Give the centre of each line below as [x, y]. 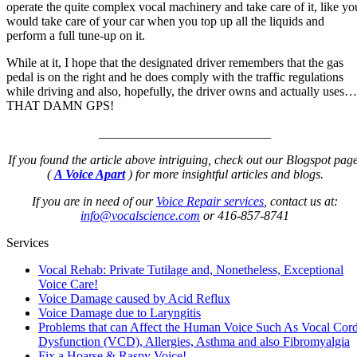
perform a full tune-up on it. [76, 36]
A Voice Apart [89, 175]
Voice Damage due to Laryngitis [120, 313]
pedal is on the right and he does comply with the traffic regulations [175, 77]
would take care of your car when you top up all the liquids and [165, 22]
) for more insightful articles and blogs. [224, 175]
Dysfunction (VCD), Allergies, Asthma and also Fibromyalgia [194, 342]
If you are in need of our [94, 202]
